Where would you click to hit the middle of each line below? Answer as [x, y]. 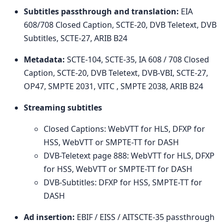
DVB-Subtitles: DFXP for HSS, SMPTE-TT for [123, 182]
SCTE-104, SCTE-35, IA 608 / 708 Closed [137, 59]
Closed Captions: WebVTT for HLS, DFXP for [124, 129]
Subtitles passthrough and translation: [101, 11]
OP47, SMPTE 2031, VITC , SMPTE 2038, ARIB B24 [113, 86]
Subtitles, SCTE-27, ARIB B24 [76, 38]
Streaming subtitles [63, 107]
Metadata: [44, 59]
